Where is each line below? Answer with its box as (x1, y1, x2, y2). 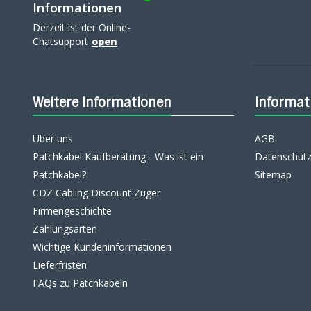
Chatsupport (33, 35, 88, 49)
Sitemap (255, 168, 292, 182)
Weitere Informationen (33, 94, 171, 112)
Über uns (33, 132, 73, 146)
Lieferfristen (33, 258, 87, 272)
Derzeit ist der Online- (33, 21, 131, 35)
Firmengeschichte (33, 204, 112, 218)
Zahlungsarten (33, 222, 97, 236)
